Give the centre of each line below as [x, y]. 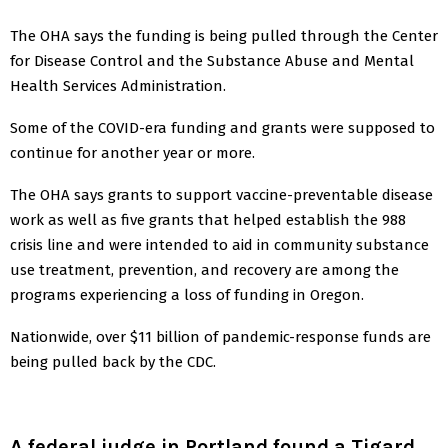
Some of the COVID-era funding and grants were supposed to [222, 127]
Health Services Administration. [118, 85]
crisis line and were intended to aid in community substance [219, 244]
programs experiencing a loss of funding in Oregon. [187, 294]
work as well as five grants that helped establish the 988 [208, 219]
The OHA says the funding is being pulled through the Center [224, 35]
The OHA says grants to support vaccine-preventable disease [221, 194]
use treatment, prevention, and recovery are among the [204, 269]
